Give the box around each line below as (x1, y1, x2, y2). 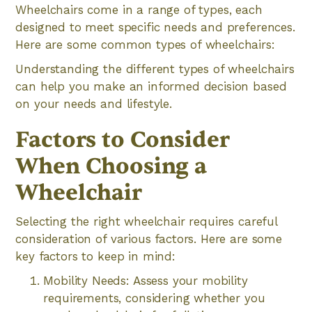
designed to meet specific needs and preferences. (15, 20, 295, 34)
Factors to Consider (15, 125, 230, 154)
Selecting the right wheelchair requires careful (15, 214, 277, 228)
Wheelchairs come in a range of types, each (15, 3, 263, 17)
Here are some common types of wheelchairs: (15, 38, 275, 52)
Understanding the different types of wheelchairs (15, 62, 295, 76)
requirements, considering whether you (43, 291, 265, 305)
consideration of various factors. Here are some (15, 232, 282, 246)
